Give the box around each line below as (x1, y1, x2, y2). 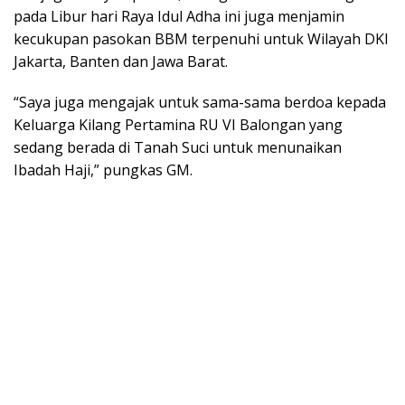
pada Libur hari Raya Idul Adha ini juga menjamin (14, 6, 344, 27)
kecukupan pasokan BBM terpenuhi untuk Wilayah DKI (14, 29, 389, 50)
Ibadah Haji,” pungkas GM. (14, 160, 193, 181)
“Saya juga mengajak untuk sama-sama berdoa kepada (14, 92, 386, 113)
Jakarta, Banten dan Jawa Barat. (14, 52, 228, 72)
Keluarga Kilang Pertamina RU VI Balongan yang (14, 115, 343, 136)
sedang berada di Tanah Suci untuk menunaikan (14, 137, 342, 158)
